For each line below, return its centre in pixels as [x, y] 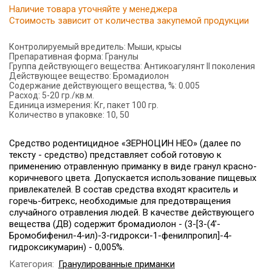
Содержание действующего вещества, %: [93, 85]
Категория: [32, 264]
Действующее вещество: [60, 76]
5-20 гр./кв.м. [68, 95]
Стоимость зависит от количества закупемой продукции [129, 20]
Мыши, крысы [155, 46]
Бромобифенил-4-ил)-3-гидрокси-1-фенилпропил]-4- [121, 235]
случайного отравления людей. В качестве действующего [132, 212]
